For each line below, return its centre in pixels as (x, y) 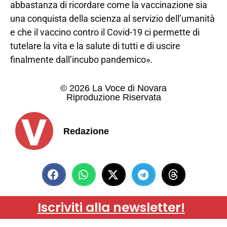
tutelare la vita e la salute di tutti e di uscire (95, 46)
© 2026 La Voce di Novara (113, 88)
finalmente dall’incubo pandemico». (81, 59)
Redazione (86, 131)
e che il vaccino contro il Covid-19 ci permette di (105, 32)
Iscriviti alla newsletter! (111, 208)
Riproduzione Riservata (113, 98)
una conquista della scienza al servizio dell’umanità (112, 18)
